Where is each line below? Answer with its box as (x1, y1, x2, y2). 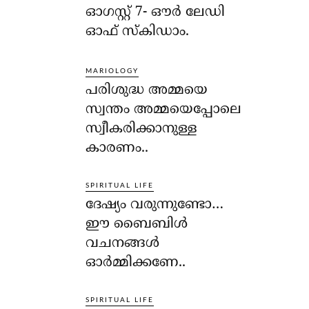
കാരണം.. (86, 140, 149, 158)
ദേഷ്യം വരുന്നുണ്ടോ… (86, 197, 224, 215)
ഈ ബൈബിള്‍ (86, 216, 188, 234)
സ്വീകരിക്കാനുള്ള (86, 121, 198, 139)
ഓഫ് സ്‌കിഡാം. (86, 23, 190, 41)
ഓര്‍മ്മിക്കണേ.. (86, 255, 186, 272)
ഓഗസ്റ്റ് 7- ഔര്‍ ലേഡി (86, 3, 226, 21)
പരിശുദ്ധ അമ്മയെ (86, 82, 208, 100)
